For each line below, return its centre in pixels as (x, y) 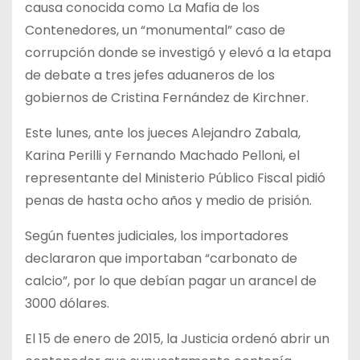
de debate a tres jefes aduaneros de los (150, 75)
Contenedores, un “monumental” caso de (155, 30)
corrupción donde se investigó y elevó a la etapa (178, 52)
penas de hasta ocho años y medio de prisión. (168, 200)
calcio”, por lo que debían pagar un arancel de (171, 280)
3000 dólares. (67, 303)
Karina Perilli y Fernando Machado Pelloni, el (162, 155)
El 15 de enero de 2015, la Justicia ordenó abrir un (177, 338)
